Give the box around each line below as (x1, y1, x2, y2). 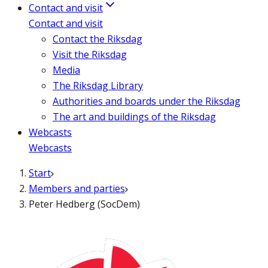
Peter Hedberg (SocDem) (29, 197, 140, 211)
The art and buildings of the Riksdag (53, 110, 216, 123)
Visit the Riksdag (53, 48, 127, 61)
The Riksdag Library (53, 79, 143, 92)
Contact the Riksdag (53, 32, 142, 45)
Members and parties (29, 182, 125, 195)
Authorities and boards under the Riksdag (53, 95, 240, 108)
